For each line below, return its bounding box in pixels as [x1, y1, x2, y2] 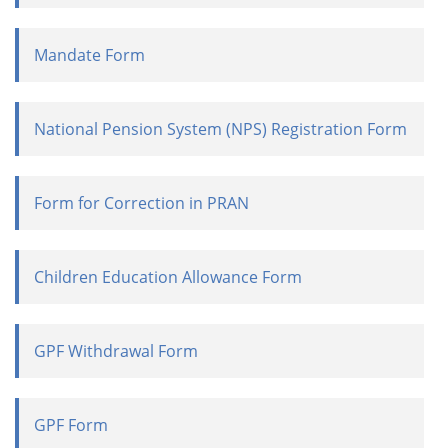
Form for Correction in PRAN [34, 192, 249, 214]
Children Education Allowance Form [34, 266, 302, 288]
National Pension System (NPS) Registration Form [34, 118, 407, 140]
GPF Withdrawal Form [34, 340, 198, 362]
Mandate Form [34, 44, 145, 66]
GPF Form [34, 414, 108, 436]
